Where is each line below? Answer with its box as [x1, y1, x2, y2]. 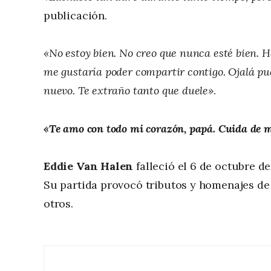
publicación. [44, 8, 107, 22]
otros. [44, 197, 73, 211]
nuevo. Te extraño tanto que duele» [44, 83, 214, 98]
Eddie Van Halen [44, 159, 134, 174]
